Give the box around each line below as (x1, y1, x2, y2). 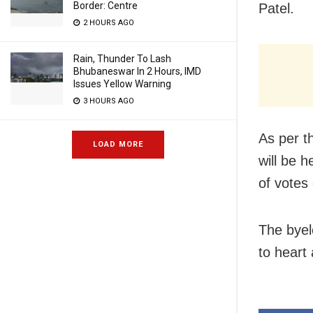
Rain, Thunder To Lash (73, 53, 171, 64)
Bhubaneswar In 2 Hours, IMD (73, 66, 201, 77)
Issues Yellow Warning (73, 78, 171, 89)
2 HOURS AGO (81, 18, 134, 27)
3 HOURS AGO (81, 96, 134, 105)
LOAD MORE (93, 140, 143, 149)
